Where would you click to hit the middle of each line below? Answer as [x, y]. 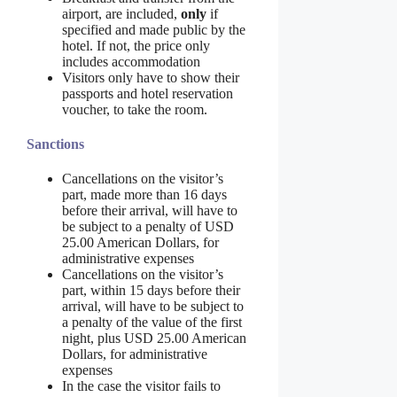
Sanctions [55, 144]
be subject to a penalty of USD [148, 227]
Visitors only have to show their [151, 77]
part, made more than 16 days [144, 195]
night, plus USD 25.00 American [154, 339]
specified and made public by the [154, 29]
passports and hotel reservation [148, 93]
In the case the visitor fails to [141, 386]
